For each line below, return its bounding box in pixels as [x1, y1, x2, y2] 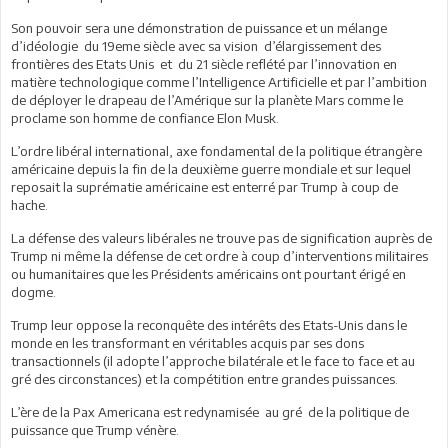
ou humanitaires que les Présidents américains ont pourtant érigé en [11, 265, 406, 282]
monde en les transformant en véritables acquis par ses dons [11, 334, 364, 351]
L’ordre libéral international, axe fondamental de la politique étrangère [11, 142, 422, 159]
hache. [11, 196, 48, 213]
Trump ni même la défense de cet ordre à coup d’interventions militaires [11, 247, 428, 264]
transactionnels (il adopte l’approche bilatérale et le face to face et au [11, 352, 415, 369]
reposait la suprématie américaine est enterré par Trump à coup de [11, 178, 398, 195]
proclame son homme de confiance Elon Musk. [11, 109, 279, 126]
